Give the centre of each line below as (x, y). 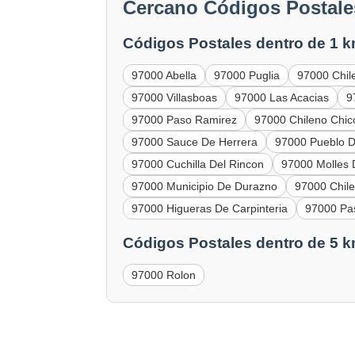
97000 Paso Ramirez (185, 120)
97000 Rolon (164, 275)
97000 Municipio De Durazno (205, 187)
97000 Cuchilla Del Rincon (198, 164)
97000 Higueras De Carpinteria (210, 209)
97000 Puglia (247, 76)
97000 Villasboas (175, 98)
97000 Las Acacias (282, 98)
